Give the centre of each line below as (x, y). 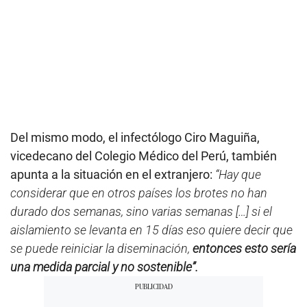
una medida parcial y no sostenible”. (104, 267)
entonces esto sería (244, 248)
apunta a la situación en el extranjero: (113, 174)
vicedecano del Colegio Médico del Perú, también (144, 156)
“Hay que (238, 174)
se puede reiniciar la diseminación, (101, 248)
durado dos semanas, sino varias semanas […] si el (141, 211)
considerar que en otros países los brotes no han (139, 193)
